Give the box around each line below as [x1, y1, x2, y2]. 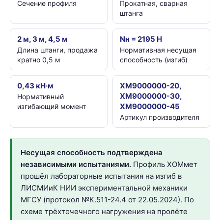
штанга [120, 8, 143, 17]
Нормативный [17, 92, 64, 101]
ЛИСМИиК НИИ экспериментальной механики [21, 183, 188, 192]
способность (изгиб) [120, 55, 188, 64]
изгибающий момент [17, 102, 86, 110]
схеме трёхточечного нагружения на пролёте [21, 206, 188, 216]
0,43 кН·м [17, 81, 54, 90]
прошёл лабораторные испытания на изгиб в [21, 171, 182, 181]
